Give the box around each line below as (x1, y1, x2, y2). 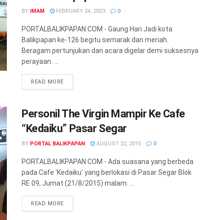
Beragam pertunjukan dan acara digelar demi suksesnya (22, 47, 198, 55)
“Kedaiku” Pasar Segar (22, 122, 127, 135)
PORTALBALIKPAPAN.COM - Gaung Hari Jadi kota (22, 25, 172, 33)
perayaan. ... (22, 57, 58, 65)
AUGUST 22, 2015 (95, 140, 141, 147)
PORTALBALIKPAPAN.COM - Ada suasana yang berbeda (22, 158, 193, 165)
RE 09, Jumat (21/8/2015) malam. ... (22, 179, 134, 187)
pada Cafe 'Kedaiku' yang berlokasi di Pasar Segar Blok (22, 168, 192, 176)
